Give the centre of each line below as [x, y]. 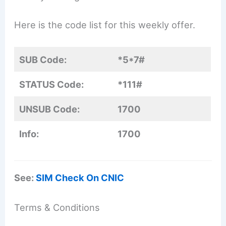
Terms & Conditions [57, 207]
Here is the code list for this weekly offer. [105, 25]
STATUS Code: [52, 84]
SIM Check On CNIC [80, 177]
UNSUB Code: [50, 109]
